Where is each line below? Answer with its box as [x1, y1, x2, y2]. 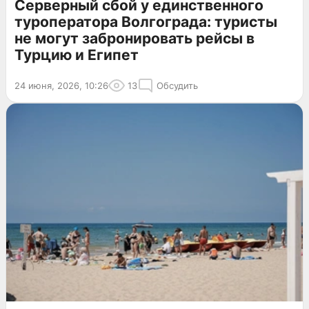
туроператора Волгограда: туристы [14, 13, 277, 31]
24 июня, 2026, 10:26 [14, 80, 108, 92]
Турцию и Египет [14, 46, 139, 64]
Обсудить [157, 80, 198, 92]
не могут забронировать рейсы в [14, 30, 255, 48]
